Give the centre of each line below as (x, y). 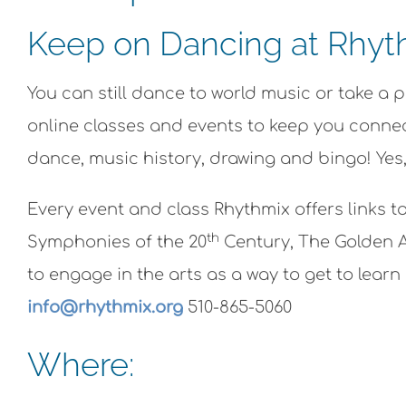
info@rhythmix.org (107, 308)
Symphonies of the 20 (117, 242)
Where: (81, 365)
